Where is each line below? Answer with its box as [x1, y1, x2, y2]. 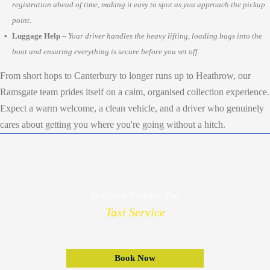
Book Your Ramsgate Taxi [90, 190, 180, 200]
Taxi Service [105, 205, 165, 219]
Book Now [115, 253, 155, 263]
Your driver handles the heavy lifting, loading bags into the [68, 31, 262, 41]
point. [12, 16, 31, 25]
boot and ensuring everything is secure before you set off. [12, 47, 199, 57]
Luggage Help [12, 31, 60, 41]
